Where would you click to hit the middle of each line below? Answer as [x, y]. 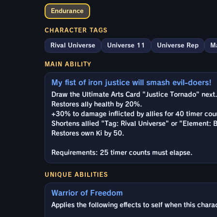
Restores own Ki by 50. [88, 133]
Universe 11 [126, 45]
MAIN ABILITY [68, 64]
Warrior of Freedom [87, 193]
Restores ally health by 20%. [97, 104]
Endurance [67, 11]
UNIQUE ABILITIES [76, 174]
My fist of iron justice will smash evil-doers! [132, 82]
